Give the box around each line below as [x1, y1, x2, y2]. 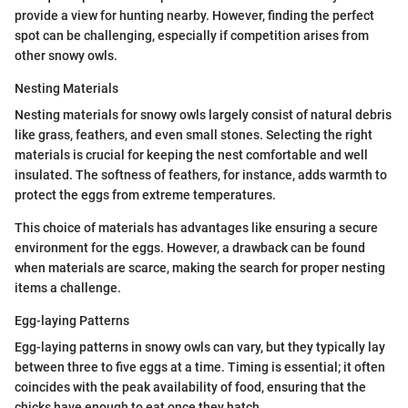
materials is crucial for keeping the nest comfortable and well [15, 148, 368, 163]
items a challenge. [15, 280, 121, 296]
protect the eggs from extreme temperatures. [15, 188, 276, 203]
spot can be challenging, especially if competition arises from [15, 28, 369, 44]
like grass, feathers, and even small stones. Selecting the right [15, 127, 372, 143]
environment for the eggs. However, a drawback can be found [15, 240, 365, 256]
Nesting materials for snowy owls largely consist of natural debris [15, 107, 392, 123]
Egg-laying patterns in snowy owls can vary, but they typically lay [15, 340, 385, 355]
